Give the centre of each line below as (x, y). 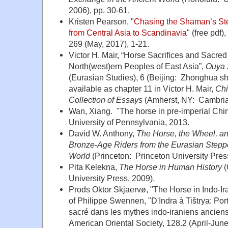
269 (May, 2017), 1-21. (109, 44)
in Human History (189, 167)
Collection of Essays (105, 99)
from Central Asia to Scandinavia (127, 32)
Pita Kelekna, (94, 167)
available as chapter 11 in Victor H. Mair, (142, 88)
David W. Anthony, (102, 133)
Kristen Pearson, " (101, 21)
